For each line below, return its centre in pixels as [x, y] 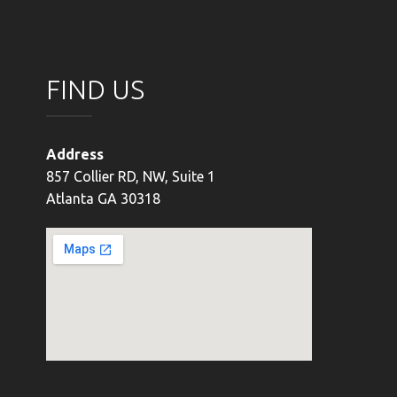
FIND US [95, 89]
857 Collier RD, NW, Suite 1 [131, 176]
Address [75, 154]
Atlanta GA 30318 [103, 198]
